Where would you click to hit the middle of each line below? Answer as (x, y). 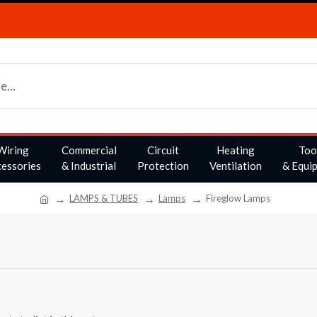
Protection (163, 166)
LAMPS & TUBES (104, 198)
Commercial (89, 150)
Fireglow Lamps (238, 198)
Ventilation (235, 166)
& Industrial (89, 166)
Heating (235, 150)
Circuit (163, 150)
